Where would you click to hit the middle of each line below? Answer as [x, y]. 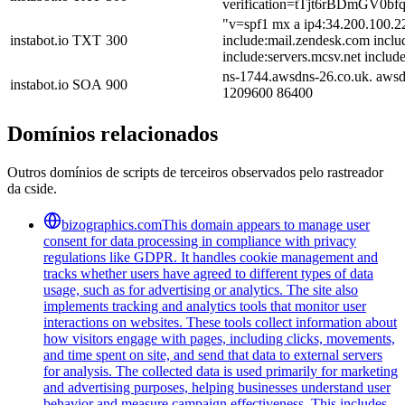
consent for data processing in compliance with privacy [200, 240]
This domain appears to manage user [266, 224]
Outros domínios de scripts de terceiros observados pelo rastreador [195, 172]
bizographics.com [112, 224]
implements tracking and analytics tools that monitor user [205, 306]
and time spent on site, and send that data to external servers [213, 354]
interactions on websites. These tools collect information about [220, 322]
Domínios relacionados [113, 133]
